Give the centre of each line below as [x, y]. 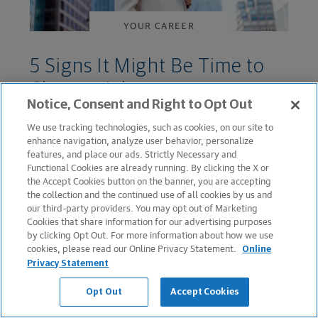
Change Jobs [86, 90]
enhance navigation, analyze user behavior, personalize [141, 141]
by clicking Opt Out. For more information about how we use [150, 235]
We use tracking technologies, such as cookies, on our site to [150, 127]
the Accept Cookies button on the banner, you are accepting [149, 181]
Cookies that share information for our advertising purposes [150, 221]
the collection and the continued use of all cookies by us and [150, 194]
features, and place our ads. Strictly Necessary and [132, 154]
